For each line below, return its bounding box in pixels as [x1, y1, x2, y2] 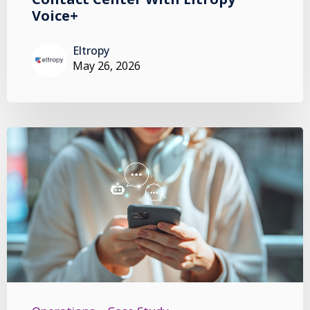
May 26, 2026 [73, 58, 140, 74]
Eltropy [73, 43, 109, 59]
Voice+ [32, 6, 78, 26]
